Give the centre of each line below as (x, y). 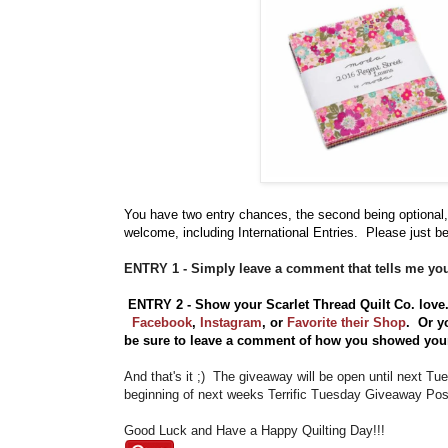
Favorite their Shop (346, 323)
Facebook (162, 323)
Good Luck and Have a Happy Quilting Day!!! (254, 431)
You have (151, 215)
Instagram (231, 323)
